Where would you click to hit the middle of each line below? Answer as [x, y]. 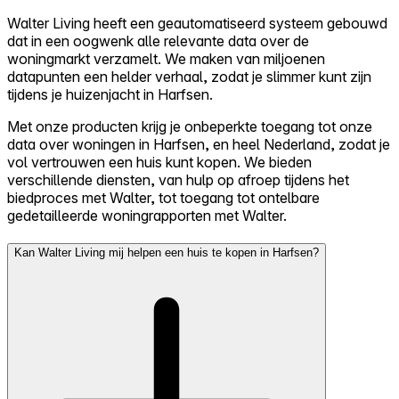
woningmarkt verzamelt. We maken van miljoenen [166, 58]
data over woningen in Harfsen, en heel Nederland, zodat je [199, 144]
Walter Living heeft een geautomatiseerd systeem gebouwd [197, 23]
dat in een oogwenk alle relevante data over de [158, 41]
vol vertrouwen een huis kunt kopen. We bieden [159, 162]
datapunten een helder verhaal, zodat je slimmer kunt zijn [189, 76]
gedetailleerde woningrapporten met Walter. [147, 215]
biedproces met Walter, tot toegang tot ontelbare [163, 197]
